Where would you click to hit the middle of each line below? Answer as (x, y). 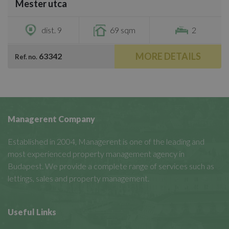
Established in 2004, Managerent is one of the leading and (106, 142)
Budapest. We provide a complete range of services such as (111, 166)
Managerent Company (51, 119)
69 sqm (122, 30)
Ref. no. (26, 57)
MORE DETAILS (168, 56)
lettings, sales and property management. (78, 178)
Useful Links (32, 212)
